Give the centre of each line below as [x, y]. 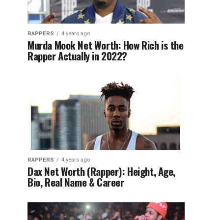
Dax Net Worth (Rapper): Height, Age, [102, 171]
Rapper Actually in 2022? [78, 56]
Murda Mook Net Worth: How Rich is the [106, 45]
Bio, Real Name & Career [76, 182]
